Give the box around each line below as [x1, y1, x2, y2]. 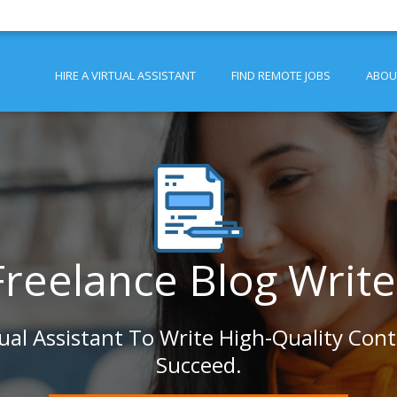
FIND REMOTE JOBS [231, 67, 331, 83]
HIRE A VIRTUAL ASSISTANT [55, 67, 196, 83]
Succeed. [155, 350, 242, 379]
